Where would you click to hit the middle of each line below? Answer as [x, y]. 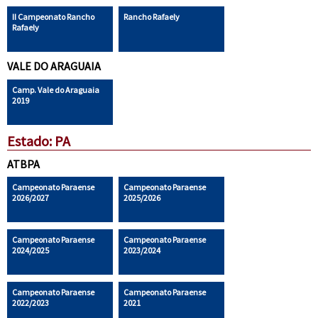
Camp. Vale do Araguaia [55, 90]
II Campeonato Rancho [53, 17]
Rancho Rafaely [151, 17]
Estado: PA [38, 141]
